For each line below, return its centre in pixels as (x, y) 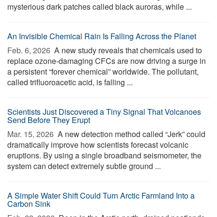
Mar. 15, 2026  (31, 134)
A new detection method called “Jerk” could (131, 134)
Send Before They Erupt (49, 120)
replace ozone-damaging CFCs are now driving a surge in (107, 61)
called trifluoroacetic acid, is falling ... (70, 82)
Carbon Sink (29, 204)
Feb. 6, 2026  (30, 50)
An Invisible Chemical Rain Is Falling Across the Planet (102, 36)
